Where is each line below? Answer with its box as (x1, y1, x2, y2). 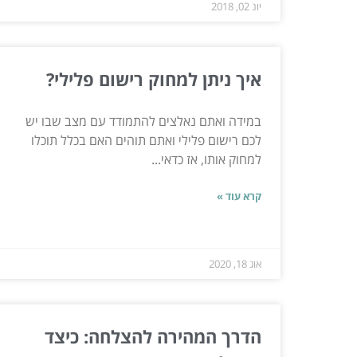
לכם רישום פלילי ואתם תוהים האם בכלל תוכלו (31, 131, 261, 149)
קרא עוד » (217, 188, 261, 203)
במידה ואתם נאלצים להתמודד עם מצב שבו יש (25, 112, 261, 130)
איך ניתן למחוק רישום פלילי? (46, 66, 261, 91)
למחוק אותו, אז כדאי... (151, 150, 261, 168)
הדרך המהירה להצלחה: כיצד (45, 324, 261, 348)
